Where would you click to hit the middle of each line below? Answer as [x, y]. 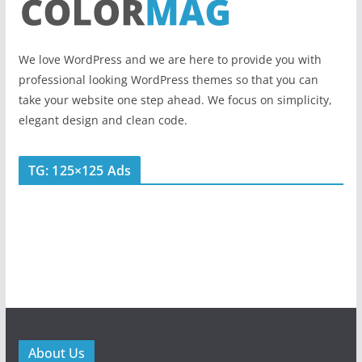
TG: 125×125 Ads [80, 171]
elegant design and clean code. [103, 120]
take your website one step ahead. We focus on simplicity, [175, 100]
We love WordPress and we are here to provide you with [170, 60]
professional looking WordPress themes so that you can [168, 80]
